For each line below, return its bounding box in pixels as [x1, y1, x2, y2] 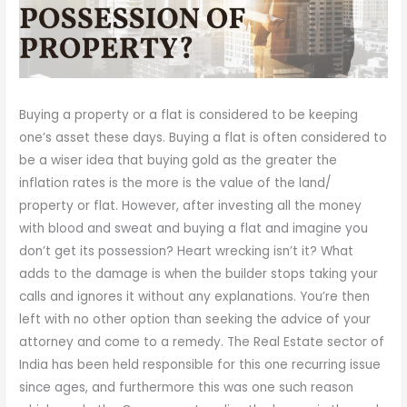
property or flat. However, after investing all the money [19, 196, 362, 214]
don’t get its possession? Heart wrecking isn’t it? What [19, 242, 354, 260]
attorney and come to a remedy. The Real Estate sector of [19, 333, 385, 351]
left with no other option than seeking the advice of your [19, 310, 372, 328]
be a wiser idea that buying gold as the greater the [19, 151, 338, 169]
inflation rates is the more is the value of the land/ [19, 174, 333, 192]
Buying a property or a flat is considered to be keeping [19, 105, 359, 124]
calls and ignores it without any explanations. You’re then [19, 287, 371, 305]
